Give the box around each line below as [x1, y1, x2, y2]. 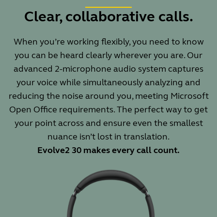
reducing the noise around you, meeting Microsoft [8, 91, 209, 101]
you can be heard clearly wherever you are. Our [15, 50, 202, 61]
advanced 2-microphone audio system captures [14, 63, 203, 74]
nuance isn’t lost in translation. [47, 131, 170, 142]
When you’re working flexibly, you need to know [13, 36, 204, 47]
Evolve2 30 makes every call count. [37, 145, 180, 155]
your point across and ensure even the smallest [14, 118, 203, 128]
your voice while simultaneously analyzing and [16, 77, 201, 88]
